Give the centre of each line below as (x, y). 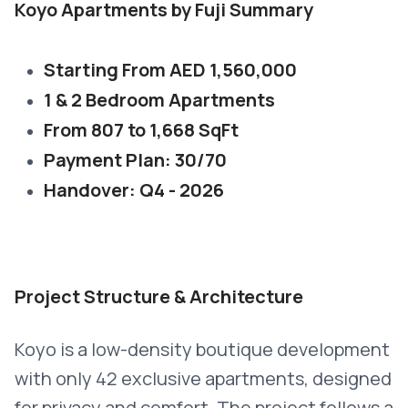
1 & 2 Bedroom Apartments (159, 100)
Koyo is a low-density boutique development (202, 349)
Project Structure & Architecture (159, 296)
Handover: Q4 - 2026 (134, 190)
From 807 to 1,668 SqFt (141, 130)
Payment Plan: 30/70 (135, 160)
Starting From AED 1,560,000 (170, 70)
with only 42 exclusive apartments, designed (203, 378)
